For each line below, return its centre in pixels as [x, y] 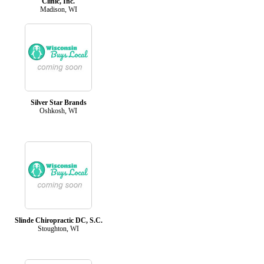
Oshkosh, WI [58, 110]
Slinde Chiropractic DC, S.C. [58, 220]
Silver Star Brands [58, 102]
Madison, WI [58, 9]
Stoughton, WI [58, 228]
